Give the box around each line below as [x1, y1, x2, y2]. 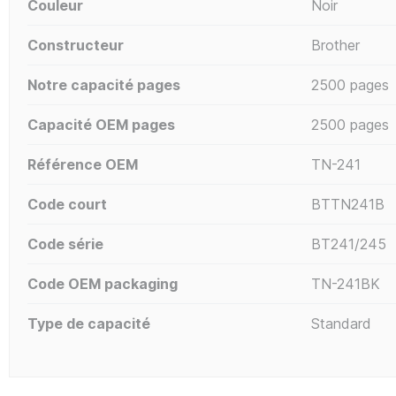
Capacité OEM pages [27, 115, 175, 133]
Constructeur [27, 35, 124, 54]
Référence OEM [27, 155, 138, 173]
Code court [27, 194, 107, 213]
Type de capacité [27, 314, 150, 332]
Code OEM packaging [27, 274, 178, 293]
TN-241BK [310, 274, 380, 293]
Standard [310, 314, 371, 332]
